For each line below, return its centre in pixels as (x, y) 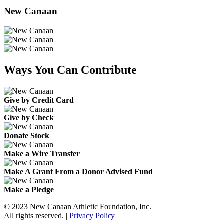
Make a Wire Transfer (42, 153)
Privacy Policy (92, 215)
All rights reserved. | (37, 215)
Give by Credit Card (39, 100)
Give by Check (29, 117)
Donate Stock (27, 135)
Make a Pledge (29, 189)
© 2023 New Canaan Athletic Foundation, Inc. (78, 206)
